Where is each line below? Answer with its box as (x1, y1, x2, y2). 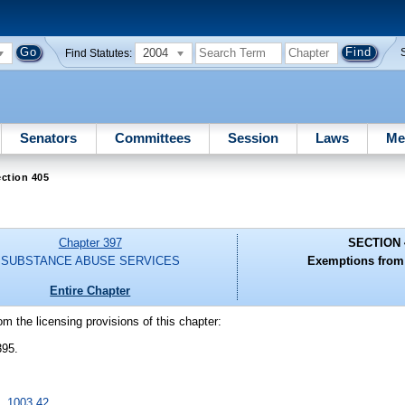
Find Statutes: (65, 47, 133, 59)
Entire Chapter (50, 283, 131, 297)
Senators (20, 129, 78, 146)
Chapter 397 (58, 236, 122, 250)
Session (227, 129, 278, 146)
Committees (114, 129, 191, 146)
